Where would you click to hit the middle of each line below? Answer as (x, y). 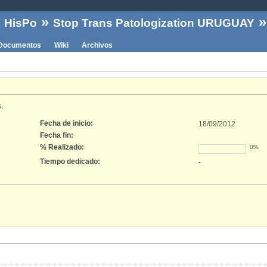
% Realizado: (62, 147)
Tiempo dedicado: (70, 161)
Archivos (97, 45)
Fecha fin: (57, 135)
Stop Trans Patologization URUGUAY (154, 23)
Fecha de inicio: (66, 123)
